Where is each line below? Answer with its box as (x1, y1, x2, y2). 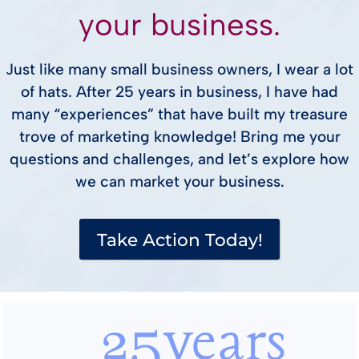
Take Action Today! (96, 229, 263, 251)
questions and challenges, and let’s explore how (10, 150, 349, 169)
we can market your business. (75, 172, 284, 192)
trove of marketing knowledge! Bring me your (18, 127, 341, 147)
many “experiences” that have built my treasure (11, 105, 348, 124)
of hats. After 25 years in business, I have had (21, 83, 338, 102)
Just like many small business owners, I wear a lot (6, 60, 353, 79)
